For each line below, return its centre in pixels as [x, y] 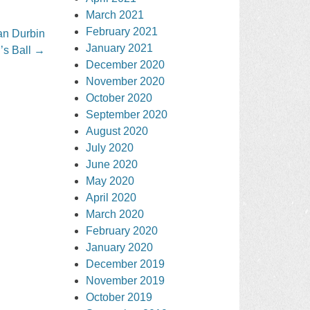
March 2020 [115, 214]
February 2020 [122, 230]
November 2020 [126, 81]
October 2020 [119, 98]
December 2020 [126, 64]
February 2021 [122, 31]
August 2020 [117, 131]
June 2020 [112, 164]
